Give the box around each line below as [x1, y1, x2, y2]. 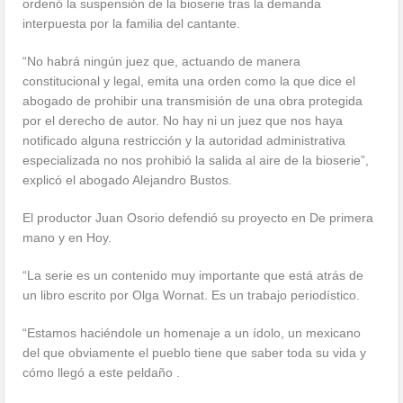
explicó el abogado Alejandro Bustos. [22, 173, 233, 188]
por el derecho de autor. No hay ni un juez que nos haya [22, 113, 344, 129]
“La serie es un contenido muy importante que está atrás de [22, 268, 364, 283]
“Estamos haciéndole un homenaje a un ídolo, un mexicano [22, 326, 362, 341]
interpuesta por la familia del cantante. [22, 16, 241, 31]
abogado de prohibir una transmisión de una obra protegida [22, 94, 363, 109]
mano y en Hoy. [22, 230, 112, 246]
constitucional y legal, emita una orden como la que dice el [22, 74, 356, 89]
